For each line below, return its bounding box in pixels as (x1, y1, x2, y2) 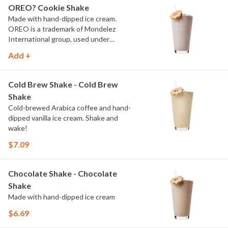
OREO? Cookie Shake (8, 3, 89, 12)
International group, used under (8, 35, 109, 43)
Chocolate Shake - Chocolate (8, 168, 117, 178)
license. (8, 45, 32, 53)
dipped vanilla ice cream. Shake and (8, 113, 118, 122)
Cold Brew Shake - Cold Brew (8, 79, 118, 89)
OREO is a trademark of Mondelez (8, 24, 116, 33)
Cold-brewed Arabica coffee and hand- (8, 103, 131, 112)
